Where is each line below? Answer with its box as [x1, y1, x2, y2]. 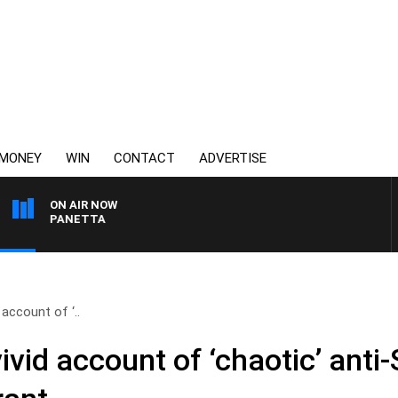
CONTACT [114, 150, 175, 166]
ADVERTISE [199, 150, 267, 166]
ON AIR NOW [50, 198, 117, 211]
